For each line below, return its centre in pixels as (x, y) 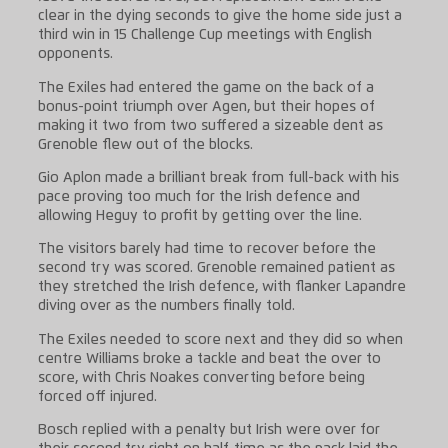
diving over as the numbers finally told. (166, 306)
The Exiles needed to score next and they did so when (220, 339)
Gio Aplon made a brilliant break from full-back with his (218, 177)
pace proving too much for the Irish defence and (198, 196)
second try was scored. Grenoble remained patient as (216, 268)
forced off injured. (97, 396)
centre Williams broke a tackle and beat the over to (209, 358)
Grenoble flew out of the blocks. (145, 144)
